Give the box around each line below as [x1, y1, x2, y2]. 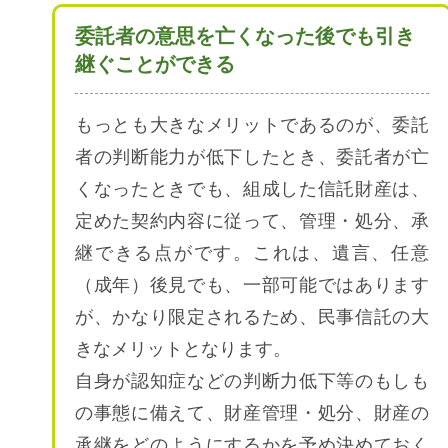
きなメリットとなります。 [75, 338, 291, 359]
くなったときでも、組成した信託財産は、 [75, 178, 429, 199]
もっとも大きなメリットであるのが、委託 [75, 114, 429, 135]
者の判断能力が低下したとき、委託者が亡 [75, 146, 429, 167]
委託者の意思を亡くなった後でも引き [75, 24, 415, 47]
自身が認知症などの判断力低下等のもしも [75, 370, 429, 391]
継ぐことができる [75, 52, 235, 75]
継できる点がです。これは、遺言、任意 [75, 242, 429, 263]
